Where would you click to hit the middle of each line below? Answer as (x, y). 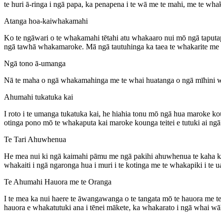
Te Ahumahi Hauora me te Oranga (58, 182)
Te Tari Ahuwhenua (35, 139)
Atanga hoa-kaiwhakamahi (46, 21)
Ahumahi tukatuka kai (38, 97)
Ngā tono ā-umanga (35, 63)
